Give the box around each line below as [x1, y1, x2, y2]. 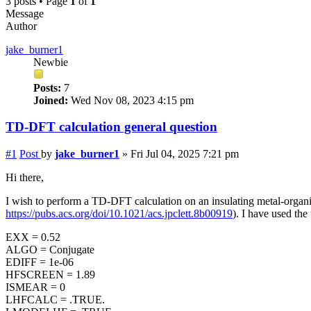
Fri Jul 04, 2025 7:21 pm [131, 148, 239, 160]
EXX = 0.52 [6, 231, 60, 244]
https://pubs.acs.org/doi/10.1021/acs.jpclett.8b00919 [6, 208, 233, 220]
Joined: [33, 94, 68, 106]
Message [6, 7, 44, 19]
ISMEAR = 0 [6, 281, 65, 294]
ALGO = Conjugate [6, 244, 94, 256]
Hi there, [6, 171, 44, 184]
